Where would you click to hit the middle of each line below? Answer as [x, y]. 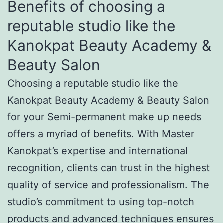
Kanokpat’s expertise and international [98, 151]
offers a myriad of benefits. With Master [101, 134]
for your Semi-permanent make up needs [104, 117]
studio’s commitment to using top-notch [101, 201]
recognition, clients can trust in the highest [109, 167]
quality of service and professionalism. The [108, 184]
